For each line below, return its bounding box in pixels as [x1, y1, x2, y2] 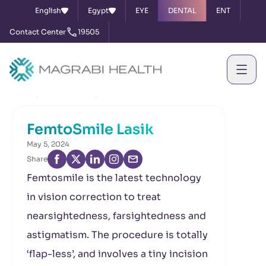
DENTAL [168, 6, 197, 15]
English [35, 6, 61, 15]
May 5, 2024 [27, 140, 69, 148]
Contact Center [9, 27, 66, 36]
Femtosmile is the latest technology [27, 172, 201, 184]
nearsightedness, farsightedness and [27, 210, 206, 222]
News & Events [41, 88, 93, 97]
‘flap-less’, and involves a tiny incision [27, 248, 208, 260]
